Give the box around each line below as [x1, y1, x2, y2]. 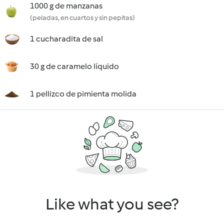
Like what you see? [45, 194, 178, 213]
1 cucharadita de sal [30, 34, 103, 43]
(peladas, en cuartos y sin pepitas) [30, 13, 135, 22]
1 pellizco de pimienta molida [30, 89, 136, 98]
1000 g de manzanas [30, 1, 102, 10]
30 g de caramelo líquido [30, 61, 119, 71]
